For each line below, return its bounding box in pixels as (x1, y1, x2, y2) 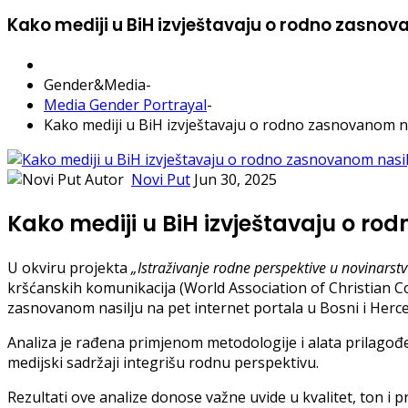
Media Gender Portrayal (44, 95, 207, 116)
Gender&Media (44, 75, 146, 96)
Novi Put (131, 169, 190, 190)
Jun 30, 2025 (194, 169, 277, 190)
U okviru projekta (7, 258, 131, 279)
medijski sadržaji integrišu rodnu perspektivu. (7, 352, 319, 373)
